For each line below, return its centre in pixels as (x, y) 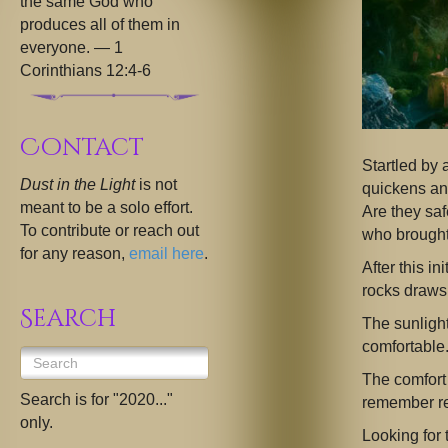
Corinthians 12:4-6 (85, 71)
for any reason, (74, 254)
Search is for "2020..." (96, 400)
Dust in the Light (79, 185)
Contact (82, 148)
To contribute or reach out (109, 231)
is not (158, 185)
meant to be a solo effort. (106, 208)
